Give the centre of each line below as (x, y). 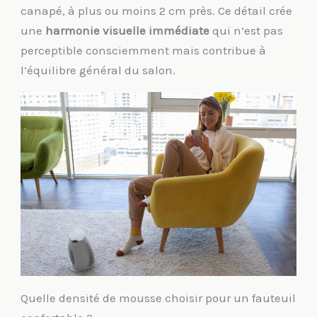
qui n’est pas (247, 31)
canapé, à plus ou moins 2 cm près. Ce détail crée (157, 11)
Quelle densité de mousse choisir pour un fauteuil (158, 298)
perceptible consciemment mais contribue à (144, 51)
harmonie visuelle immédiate (128, 31)
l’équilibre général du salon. (98, 70)
